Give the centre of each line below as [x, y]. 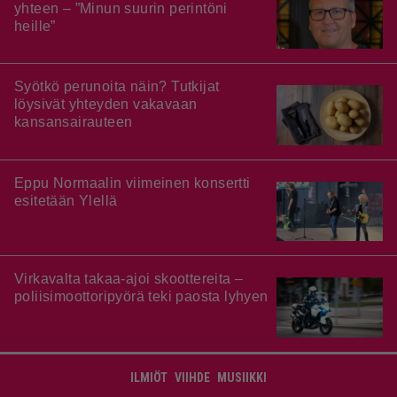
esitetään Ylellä [66, 200]
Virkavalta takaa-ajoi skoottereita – [129, 279]
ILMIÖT [149, 377]
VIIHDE [192, 377]
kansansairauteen [74, 122]
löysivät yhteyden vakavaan [106, 105]
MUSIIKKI [242, 377]
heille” [35, 26]
